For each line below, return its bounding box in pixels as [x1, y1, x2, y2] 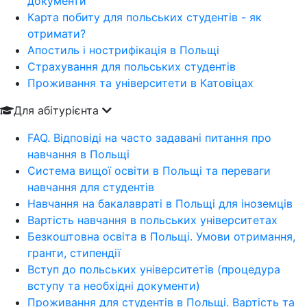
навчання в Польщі [27, 147, 130, 161]
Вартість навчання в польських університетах [27, 213, 278, 227]
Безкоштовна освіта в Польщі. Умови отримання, [27, 230, 295, 243]
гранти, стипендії [27, 246, 121, 260]
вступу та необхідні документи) [27, 279, 200, 293]
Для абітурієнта [14, 103, 102, 117]
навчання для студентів [27, 180, 154, 194]
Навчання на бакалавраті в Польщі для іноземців [27, 197, 293, 210]
